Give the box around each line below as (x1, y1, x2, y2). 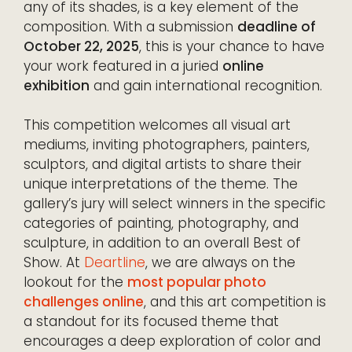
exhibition (24, 76, 90, 96)
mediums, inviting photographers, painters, (24, 135, 310, 155)
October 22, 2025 (24, 37, 139, 57)
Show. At (24, 253, 84, 273)
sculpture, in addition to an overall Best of (24, 233, 301, 253)
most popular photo (127, 273, 266, 292)
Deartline (84, 253, 145, 273)
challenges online (24, 292, 144, 312)
